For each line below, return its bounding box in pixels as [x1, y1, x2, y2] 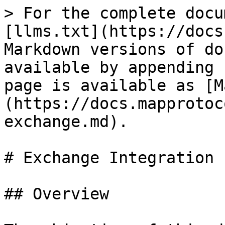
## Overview [4, 185, 109, 203]
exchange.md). [4, 113, 128, 131]
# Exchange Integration [4, 149, 214, 167]
